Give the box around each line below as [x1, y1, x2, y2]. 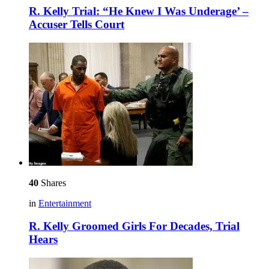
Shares [38, 177, 66, 188]
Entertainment [38, 198, 91, 208]
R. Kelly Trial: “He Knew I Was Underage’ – [29, 5, 249, 17]
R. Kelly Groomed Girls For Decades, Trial [29, 220, 240, 233]
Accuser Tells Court [29, 18, 124, 31]
